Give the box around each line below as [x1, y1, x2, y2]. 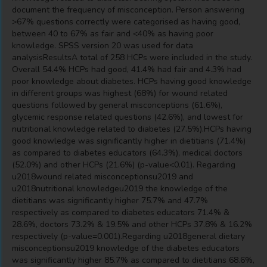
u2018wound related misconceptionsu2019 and [12, 171, 193, 182]
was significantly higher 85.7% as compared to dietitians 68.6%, [12, 254, 254, 266]
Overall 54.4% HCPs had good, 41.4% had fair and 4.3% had [12, 64, 241, 75]
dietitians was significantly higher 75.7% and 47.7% [12, 195, 208, 206]
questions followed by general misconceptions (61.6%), [12, 100, 222, 111]
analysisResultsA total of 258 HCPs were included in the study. [12, 52, 252, 63]
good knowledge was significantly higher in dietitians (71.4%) [12, 135, 246, 147]
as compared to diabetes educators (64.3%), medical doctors [12, 147, 243, 159]
